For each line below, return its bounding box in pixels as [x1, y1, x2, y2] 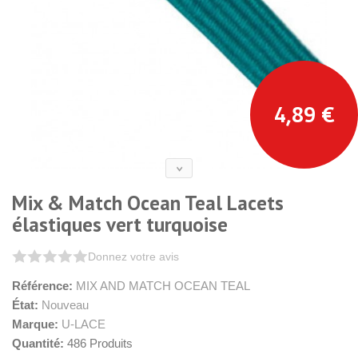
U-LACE [62, 317, 105, 331]
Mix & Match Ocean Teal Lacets [12, 190, 284, 216]
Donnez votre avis [88, 250, 179, 263]
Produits [89, 336, 133, 350]
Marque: [12, 317, 58, 331]
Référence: [12, 279, 73, 292]
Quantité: [12, 336, 64, 350]
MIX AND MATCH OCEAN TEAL [76, 279, 250, 292]
